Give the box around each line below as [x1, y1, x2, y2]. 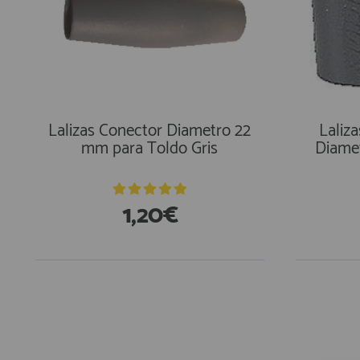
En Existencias [64, 284, 139, 297]
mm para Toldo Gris [81, 135, 219, 162]
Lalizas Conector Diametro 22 [48, 117, 252, 145]
